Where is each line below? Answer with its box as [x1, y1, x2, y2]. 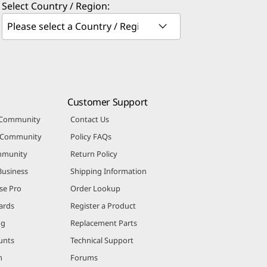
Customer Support [67, 104, 148, 117]
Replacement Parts [70, 226, 138, 237]
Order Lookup [70, 191, 121, 203]
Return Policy [70, 157, 118, 168]
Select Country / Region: [2, 8, 110, 21]
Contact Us [70, 122, 110, 133]
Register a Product [70, 209, 136, 220]
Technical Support [70, 243, 134, 254]
